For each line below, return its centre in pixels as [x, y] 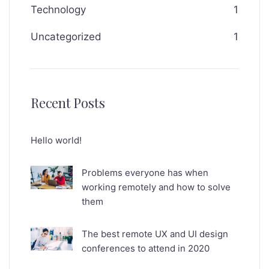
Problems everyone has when [145, 173]
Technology [58, 10]
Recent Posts [68, 103]
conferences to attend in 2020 [146, 249]
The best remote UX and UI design [155, 234]
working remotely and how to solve [156, 187]
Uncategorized [66, 37]
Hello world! [56, 141]
